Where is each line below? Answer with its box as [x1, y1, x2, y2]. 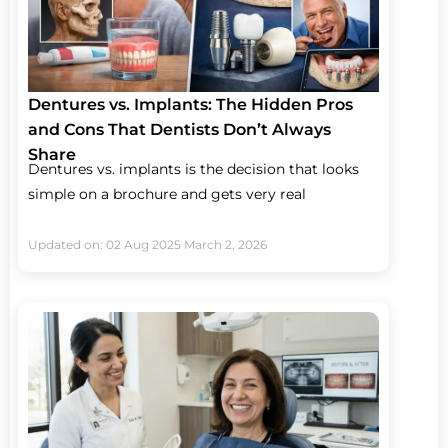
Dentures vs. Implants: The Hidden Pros [28, 95, 353, 115]
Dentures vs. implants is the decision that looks [28, 160, 359, 179]
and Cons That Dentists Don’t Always [28, 120, 331, 140]
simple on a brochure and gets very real [28, 185, 306, 204]
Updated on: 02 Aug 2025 [28, 236, 181, 252]
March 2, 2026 [184, 236, 267, 252]
